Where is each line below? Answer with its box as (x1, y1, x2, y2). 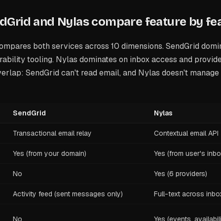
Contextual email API (154, 129, 219, 138)
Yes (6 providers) (154, 169, 207, 178)
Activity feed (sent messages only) (13, 189, 123, 198)
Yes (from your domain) (13, 149, 86, 158)
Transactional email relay (13, 129, 92, 138)
